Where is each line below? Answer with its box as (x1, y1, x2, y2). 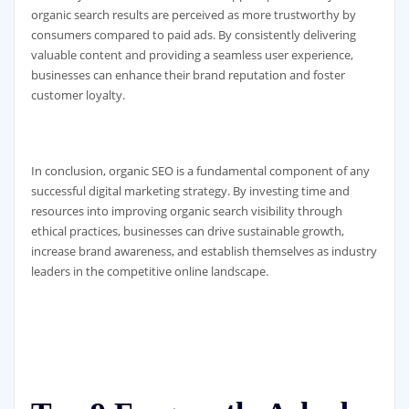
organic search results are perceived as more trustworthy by (30, 5, 356, 23)
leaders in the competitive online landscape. (30, 262, 268, 279)
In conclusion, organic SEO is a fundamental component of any (30, 162, 370, 179)
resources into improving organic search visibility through (30, 202, 342, 219)
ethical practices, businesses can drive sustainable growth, (30, 222, 344, 239)
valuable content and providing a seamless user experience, (30, 46, 353, 63)
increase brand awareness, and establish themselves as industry (30, 242, 377, 259)
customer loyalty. (30, 86, 125, 103)
